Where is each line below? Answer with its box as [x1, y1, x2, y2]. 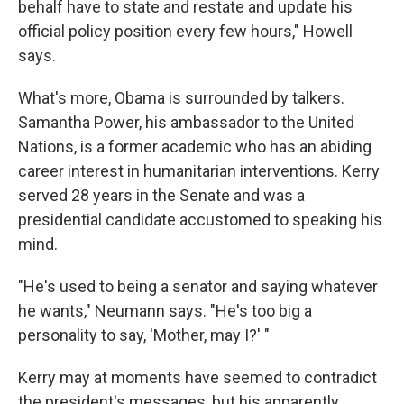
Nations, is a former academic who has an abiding [18, 137, 372, 157]
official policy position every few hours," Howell [18, 22, 353, 41]
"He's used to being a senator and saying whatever [18, 277, 378, 297]
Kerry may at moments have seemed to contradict [18, 368, 377, 388]
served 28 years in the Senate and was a [18, 186, 305, 206]
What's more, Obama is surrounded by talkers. [18, 88, 344, 108]
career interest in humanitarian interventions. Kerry [18, 161, 380, 181]
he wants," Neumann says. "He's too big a [18, 301, 312, 321]
